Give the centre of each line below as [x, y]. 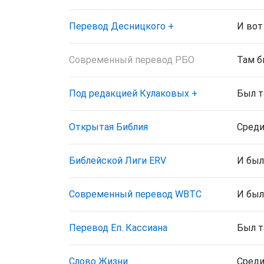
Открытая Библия [108, 127]
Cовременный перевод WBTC [135, 194]
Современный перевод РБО [132, 60]
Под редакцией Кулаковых [129, 93]
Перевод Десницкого [117, 26]
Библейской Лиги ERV [118, 161]
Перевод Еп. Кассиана [118, 228]
